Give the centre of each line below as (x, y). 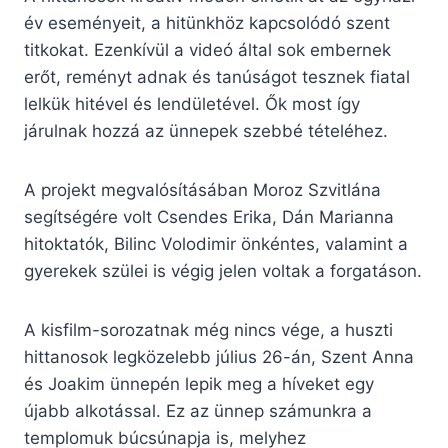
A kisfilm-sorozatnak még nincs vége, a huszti (208, 330)
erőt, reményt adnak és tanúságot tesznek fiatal (217, 77)
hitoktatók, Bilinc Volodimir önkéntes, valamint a (216, 244)
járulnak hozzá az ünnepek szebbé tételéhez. (206, 131)
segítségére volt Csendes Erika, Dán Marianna (209, 217)
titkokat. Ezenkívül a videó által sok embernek (207, 50)
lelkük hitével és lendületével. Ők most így (192, 104)
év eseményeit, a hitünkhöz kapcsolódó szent (207, 23)
